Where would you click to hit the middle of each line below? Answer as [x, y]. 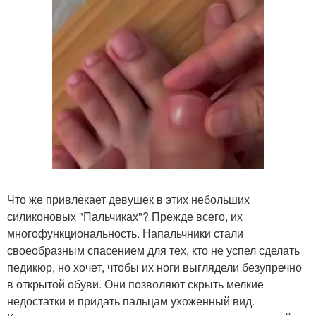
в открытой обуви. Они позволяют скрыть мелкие [135, 284]
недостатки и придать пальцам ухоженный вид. [131, 301]
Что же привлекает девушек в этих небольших [128, 200]
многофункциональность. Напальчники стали [125, 233]
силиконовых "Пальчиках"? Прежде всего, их [125, 217]
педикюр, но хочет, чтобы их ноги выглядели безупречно [154, 267]
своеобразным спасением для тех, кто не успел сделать [153, 250]
